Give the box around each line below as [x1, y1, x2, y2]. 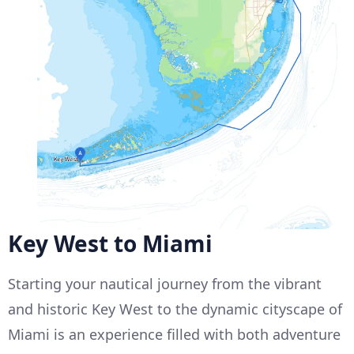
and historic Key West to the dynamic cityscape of [8, 299, 342, 319]
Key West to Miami [8, 228, 213, 259]
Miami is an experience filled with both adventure [8, 325, 341, 345]
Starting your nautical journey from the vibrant [8, 274, 322, 294]
